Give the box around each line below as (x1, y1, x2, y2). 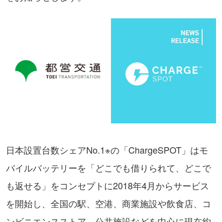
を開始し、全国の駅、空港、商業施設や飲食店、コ (6, 197, 211, 210)
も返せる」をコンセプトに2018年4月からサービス (6, 179, 209, 192)
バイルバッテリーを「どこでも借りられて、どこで (6, 161, 211, 174)
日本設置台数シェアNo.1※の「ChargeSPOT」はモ (6, 143, 208, 156)
